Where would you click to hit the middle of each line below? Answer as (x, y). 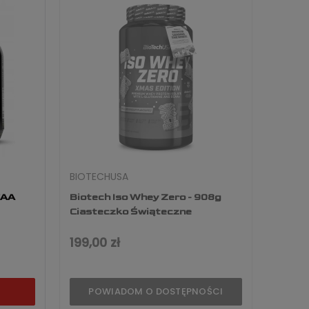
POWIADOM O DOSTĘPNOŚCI (156, 292)
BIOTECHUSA (99, 177)
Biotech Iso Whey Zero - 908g (146, 197)
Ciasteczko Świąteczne (131, 212)
